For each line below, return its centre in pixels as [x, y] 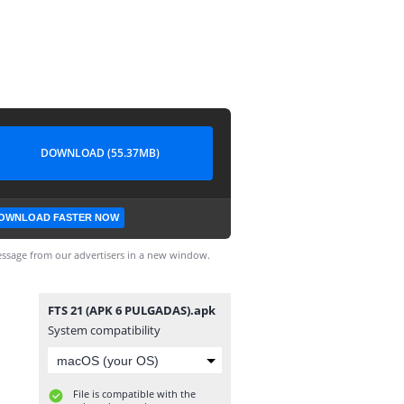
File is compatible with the [134, 394]
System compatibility [104, 330]
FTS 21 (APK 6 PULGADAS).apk [132, 310]
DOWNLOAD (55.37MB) [100, 153]
